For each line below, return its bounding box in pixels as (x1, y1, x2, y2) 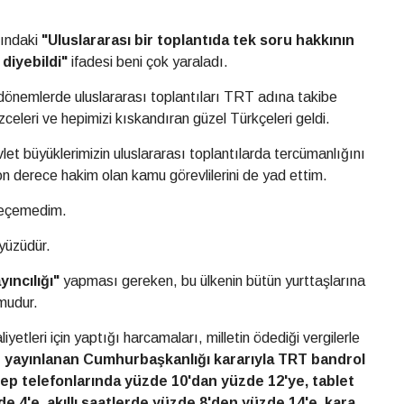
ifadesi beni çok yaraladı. (68, 54, 228, 69)
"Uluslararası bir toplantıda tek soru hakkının (41, 32, 354, 48)
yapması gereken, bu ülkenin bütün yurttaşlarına (60, 273, 365, 289)
